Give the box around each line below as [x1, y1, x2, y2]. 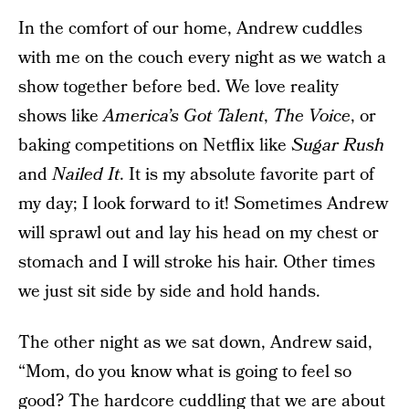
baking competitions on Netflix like [18, 133, 291, 158]
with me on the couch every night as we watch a [18, 46, 386, 70]
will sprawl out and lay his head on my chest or [18, 221, 379, 246]
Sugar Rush [291, 133, 384, 158]
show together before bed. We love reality [18, 75, 339, 100]
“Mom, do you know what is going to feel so [18, 360, 351, 384]
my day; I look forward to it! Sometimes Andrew [18, 192, 388, 216]
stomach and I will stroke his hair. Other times [18, 250, 375, 275]
